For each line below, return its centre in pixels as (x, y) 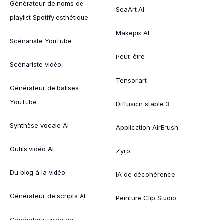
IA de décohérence (146, 174)
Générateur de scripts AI (48, 196)
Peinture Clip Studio (146, 198)
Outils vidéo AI (32, 149)
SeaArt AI (130, 9)
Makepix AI (133, 33)
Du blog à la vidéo (38, 172)
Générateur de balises (44, 88)
